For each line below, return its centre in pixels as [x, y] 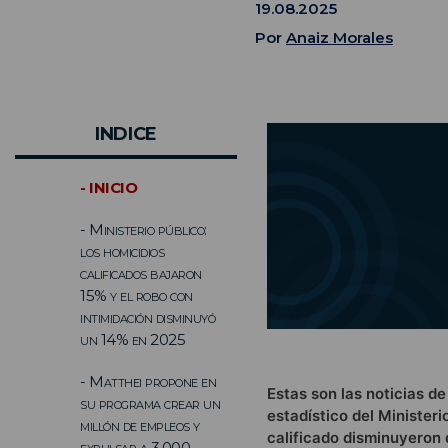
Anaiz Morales [339, 37]
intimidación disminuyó [147, 317]
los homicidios [122, 251]
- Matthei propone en [148, 381]
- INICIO [108, 187]
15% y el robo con [136, 295]
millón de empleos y [140, 425]
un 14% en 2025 [132, 339]
